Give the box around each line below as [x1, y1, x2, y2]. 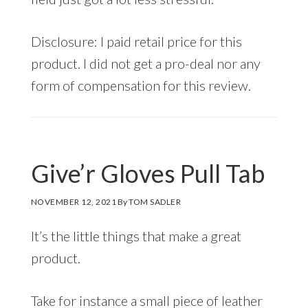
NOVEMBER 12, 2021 [30, 196, 117, 207]
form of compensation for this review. [30, 76, 251, 93]
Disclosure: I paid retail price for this [30, 32, 242, 49]
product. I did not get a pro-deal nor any [30, 54, 261, 71]
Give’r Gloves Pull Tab [30, 157, 265, 188]
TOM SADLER [129, 196, 181, 207]
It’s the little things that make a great [30, 227, 241, 244]
